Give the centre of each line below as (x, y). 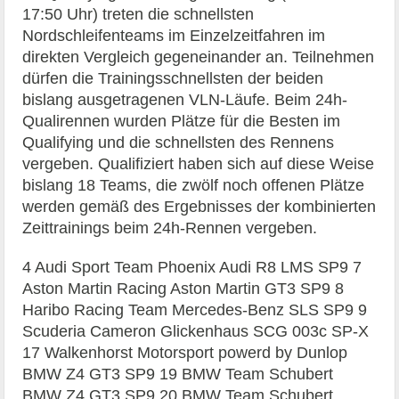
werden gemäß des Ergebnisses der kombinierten (199, 206)
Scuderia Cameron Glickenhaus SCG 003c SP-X (196, 331)
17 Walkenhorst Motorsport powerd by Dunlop (185, 352)
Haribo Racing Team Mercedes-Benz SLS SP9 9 (195, 309)
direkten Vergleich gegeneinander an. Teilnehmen (199, 57)
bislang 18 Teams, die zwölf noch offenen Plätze (194, 185)
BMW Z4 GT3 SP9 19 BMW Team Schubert (178, 374)
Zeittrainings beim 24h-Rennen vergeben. (170, 228)
